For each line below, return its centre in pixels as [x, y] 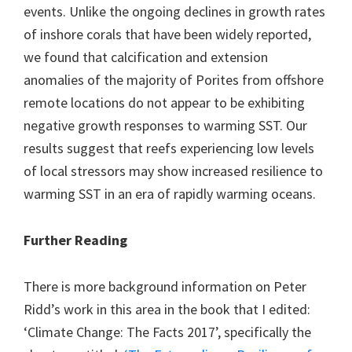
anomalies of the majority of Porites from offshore [174, 80]
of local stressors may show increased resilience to [173, 171]
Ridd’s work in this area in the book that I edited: [167, 310]
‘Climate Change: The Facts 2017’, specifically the [167, 332]
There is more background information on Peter [165, 287]
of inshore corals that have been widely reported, [167, 35]
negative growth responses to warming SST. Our [165, 126]
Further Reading [75, 240]
